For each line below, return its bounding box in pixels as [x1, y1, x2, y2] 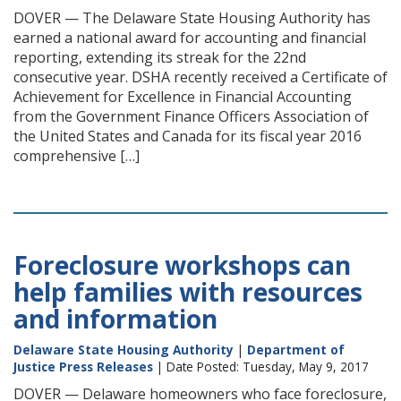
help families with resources [13, 275, 363, 309]
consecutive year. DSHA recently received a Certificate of [13, 67, 388, 87]
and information [13, 302, 218, 336]
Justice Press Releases [13, 358, 153, 375]
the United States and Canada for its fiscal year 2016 [13, 126, 362, 146]
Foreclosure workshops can [13, 248, 351, 282]
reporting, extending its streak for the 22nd [13, 47, 306, 67]
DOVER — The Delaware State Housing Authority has [13, 8, 371, 28]
